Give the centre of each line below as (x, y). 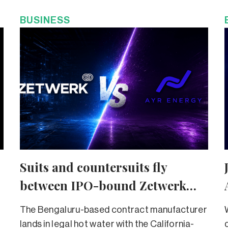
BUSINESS (45, 20)
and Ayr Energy (65, 203)
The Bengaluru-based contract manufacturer (113, 209)
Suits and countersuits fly (93, 167)
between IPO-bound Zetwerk (103, 185)
